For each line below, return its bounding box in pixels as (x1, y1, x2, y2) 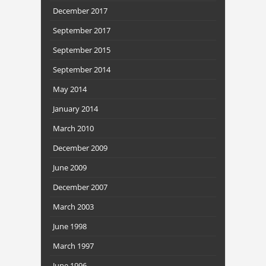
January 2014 (53, 103, 98, 115)
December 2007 (53, 182, 107, 193)
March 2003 (53, 201, 94, 213)
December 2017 (53, 5, 107, 17)
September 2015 (53, 45, 110, 56)
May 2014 (53, 84, 87, 95)
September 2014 (53, 64, 110, 75)
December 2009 (53, 142, 107, 154)
